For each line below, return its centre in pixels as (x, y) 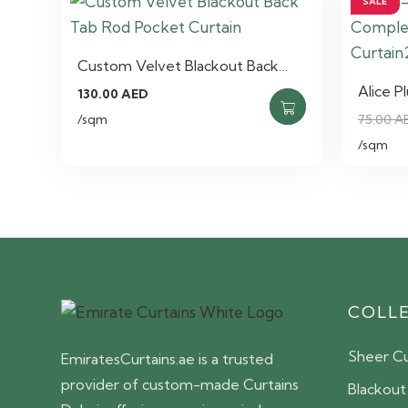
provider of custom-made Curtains (180, 384)
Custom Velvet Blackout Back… (183, 65)
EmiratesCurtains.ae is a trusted (168, 358)
